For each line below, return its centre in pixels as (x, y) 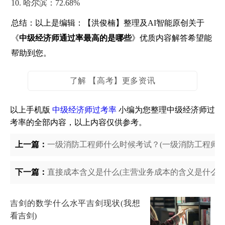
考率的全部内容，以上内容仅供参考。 (78, 122)
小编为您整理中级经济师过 (166, 110)
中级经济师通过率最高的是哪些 (76, 38)
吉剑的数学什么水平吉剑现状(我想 (75, 203)
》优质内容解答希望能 (172, 38)
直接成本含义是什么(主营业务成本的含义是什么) (134, 172)
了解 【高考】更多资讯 (113, 81)
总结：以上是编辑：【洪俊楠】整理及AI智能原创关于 (108, 23)
